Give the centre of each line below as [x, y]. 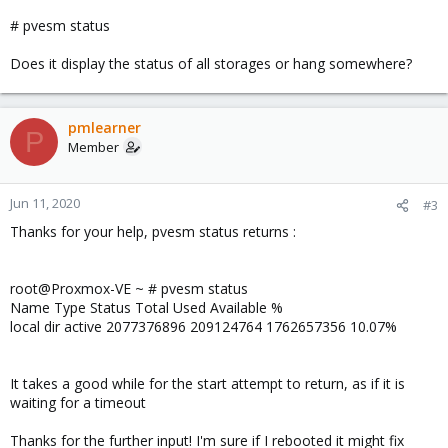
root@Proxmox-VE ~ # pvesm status [129, 288]
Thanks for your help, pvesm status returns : [153, 231]
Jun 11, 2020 [45, 203]
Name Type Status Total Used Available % [146, 307]
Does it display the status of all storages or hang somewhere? [211, 63]
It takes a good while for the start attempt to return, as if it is [207, 383]
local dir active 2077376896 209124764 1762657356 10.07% [203, 326]
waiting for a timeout [78, 402]
